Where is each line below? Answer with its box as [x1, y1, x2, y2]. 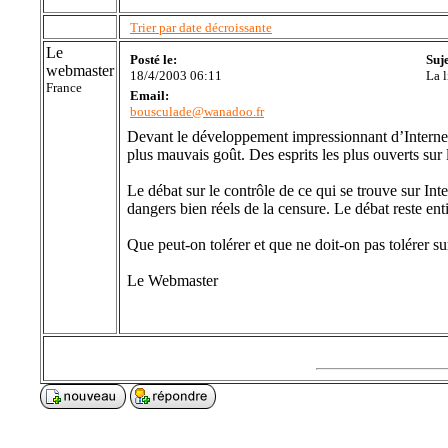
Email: [130, 88, 169, 103]
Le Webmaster [127, 272, 218, 289]
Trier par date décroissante [130, 20, 272, 35]
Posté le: [130, 52, 177, 67]
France [46, 80, 82, 95]
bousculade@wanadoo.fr [130, 104, 264, 119]
